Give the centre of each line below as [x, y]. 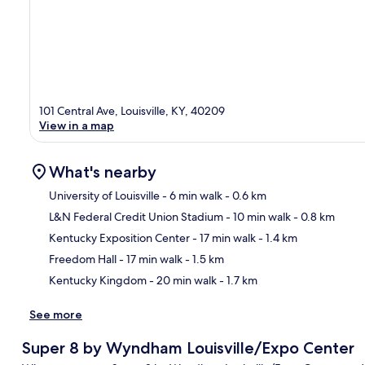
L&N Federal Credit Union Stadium [136, 216]
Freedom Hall [83, 259]
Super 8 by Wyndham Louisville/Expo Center [188, 347]
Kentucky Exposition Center [119, 237]
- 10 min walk [257, 216]
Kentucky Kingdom [98, 280]
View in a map [77, 125]
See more [56, 314]
